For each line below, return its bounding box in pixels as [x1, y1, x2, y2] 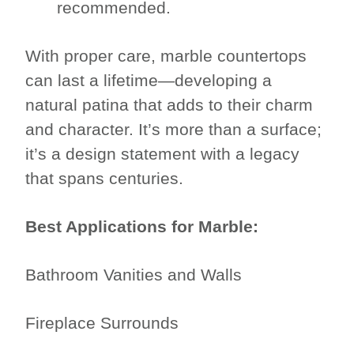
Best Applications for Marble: [25, 217, 264, 236]
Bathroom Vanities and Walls [25, 265, 243, 284]
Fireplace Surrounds [25, 314, 179, 333]
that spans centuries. [25, 169, 184, 188]
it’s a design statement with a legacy [25, 145, 300, 164]
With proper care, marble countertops [25, 47, 307, 66]
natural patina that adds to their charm [25, 96, 314, 115]
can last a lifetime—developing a [25, 71, 273, 90]
